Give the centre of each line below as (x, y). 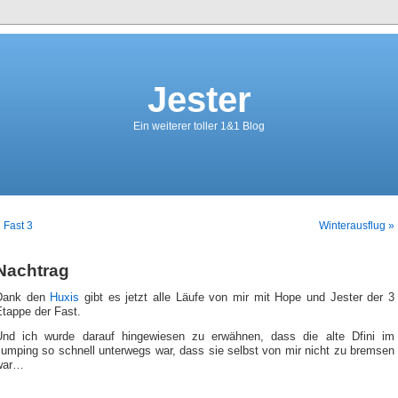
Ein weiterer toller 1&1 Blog (199, 126)
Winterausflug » (357, 226)
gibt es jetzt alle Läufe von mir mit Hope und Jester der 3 (240, 297)
